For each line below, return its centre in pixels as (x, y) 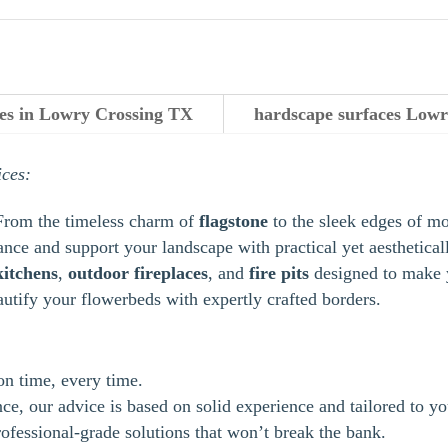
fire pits (279, 272)
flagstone (234, 220)
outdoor (99, 272)
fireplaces (171, 272)
